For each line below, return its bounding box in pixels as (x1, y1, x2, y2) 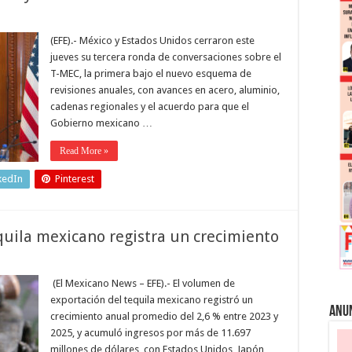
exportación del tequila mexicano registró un (50, 294, 253, 306)
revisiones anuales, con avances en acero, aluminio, (50, 84, 280, 96)
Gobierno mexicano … (50, 117, 152, 129)
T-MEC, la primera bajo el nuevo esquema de (50, 68, 251, 79)
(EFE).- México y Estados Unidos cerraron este (50, 35, 255, 46)
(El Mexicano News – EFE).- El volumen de (50, 277, 235, 289)
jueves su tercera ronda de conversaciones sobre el (50, 51, 281, 63)
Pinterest (55, 173, 94, 185)
